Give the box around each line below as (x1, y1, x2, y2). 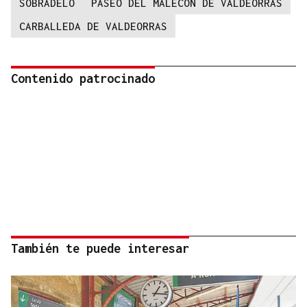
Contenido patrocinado (11, 71, 155, 86)
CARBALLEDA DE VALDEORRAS (19, 20, 167, 33)
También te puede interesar (11, 241, 189, 256)
